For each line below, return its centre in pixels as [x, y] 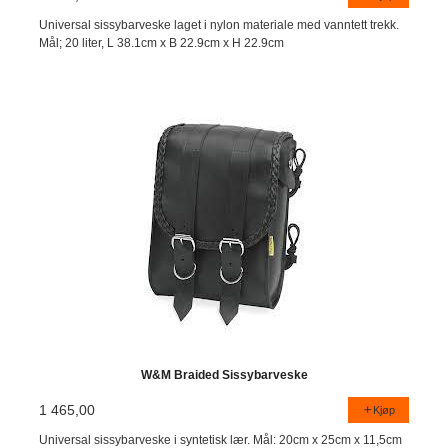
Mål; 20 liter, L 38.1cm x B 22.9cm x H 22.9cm [162, 43]
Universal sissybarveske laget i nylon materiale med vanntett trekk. [219, 25]
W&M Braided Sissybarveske [224, 375]
